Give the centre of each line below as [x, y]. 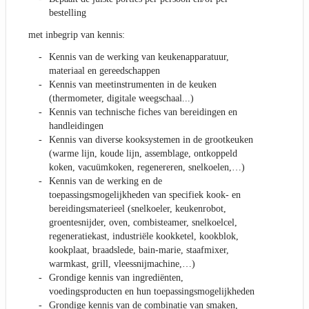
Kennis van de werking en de [106, 181]
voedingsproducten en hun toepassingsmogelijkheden [152, 292]
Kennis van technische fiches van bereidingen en [143, 112]
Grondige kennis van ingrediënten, [116, 278]
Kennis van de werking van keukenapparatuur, [139, 57]
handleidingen [76, 126]
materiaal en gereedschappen [104, 71]
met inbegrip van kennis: [77, 35]
